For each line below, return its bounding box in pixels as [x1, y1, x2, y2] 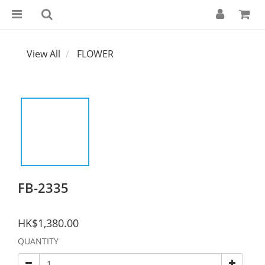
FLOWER [77, 47, 114, 60]
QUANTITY [18, 235, 59, 247]
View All [27, 47, 60, 60]
